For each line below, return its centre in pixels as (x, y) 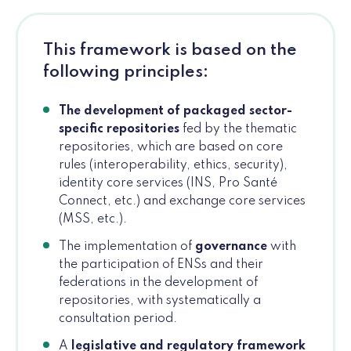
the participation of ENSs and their (161, 265)
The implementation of (127, 247)
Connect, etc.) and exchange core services (182, 202)
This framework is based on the (170, 51)
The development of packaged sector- (175, 112)
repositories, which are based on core (171, 148)
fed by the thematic (238, 130)
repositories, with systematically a (160, 301)
